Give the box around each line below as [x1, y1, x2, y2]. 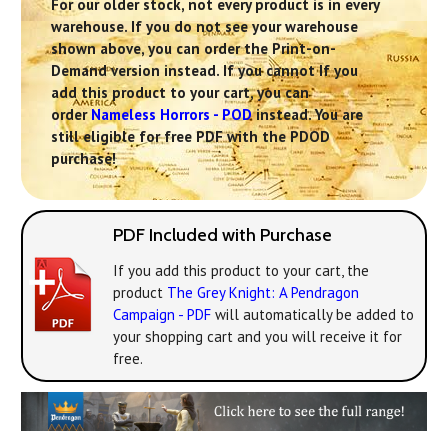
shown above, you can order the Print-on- [51, 39, 336, 59]
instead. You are [252, 105, 363, 125]
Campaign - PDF [113, 305, 211, 325]
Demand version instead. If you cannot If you [51, 61, 358, 81]
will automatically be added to [211, 305, 414, 325]
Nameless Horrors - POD [91, 105, 252, 125]
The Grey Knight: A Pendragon [167, 283, 359, 303]
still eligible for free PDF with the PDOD [51, 127, 330, 147]
